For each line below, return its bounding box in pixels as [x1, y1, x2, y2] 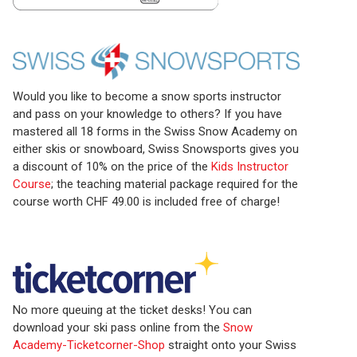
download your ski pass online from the [13, 320, 223, 335]
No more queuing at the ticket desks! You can [13, 303, 252, 318]
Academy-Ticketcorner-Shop [13, 338, 165, 353]
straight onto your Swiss [165, 338, 296, 353]
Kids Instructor [211, 159, 288, 174]
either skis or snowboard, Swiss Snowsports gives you [13, 141, 299, 156]
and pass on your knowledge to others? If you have [13, 106, 282, 121]
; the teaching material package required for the [51, 176, 298, 191]
